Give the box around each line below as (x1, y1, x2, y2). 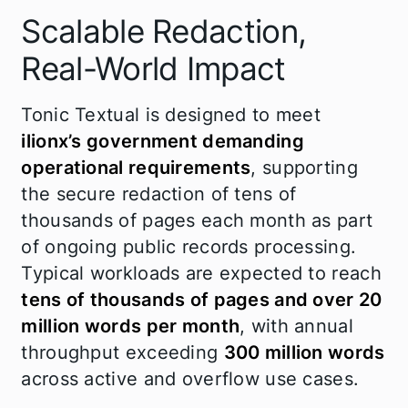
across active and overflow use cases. (21, 368, 360, 391)
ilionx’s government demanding (21, 130, 304, 153)
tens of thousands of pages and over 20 (21, 289, 382, 311)
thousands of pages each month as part (21, 209, 373, 232)
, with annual (240, 315, 353, 338)
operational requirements (21, 157, 251, 179)
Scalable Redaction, (21, 12, 307, 51)
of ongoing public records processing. (21, 236, 357, 259)
